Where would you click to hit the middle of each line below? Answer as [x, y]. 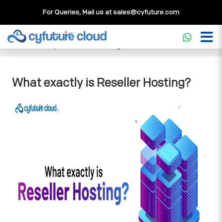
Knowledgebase [97, 35]
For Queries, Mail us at [78, 12]
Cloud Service [36, 35]
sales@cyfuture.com [146, 12]
